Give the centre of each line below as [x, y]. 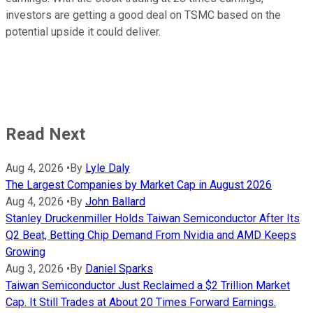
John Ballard [115, 202]
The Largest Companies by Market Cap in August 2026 [139, 185]
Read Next [45, 134]
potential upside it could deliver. [83, 31]
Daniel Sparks [119, 269]
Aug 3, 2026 [35, 269]
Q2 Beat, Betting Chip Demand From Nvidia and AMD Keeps [151, 235]
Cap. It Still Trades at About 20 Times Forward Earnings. [141, 303]
